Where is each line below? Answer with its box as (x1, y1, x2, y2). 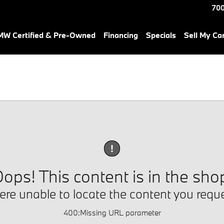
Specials (146, 30, 176, 40)
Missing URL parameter (79, 207, 161, 217)
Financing (103, 30, 138, 40)
